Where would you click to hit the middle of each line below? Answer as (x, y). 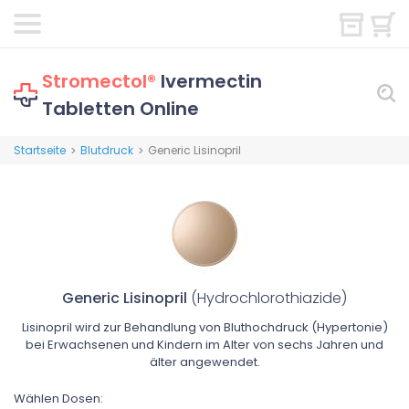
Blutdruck (107, 150)
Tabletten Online (121, 109)
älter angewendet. (204, 362)
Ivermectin (209, 81)
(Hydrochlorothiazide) (269, 298)
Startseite (40, 150)
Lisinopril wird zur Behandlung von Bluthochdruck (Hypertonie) (204, 328)
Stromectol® (99, 81)
